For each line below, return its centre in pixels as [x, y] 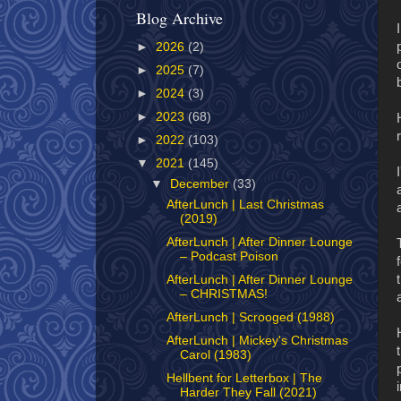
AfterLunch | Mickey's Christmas [257, 341]
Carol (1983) [215, 355]
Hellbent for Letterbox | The [244, 379]
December [202, 184]
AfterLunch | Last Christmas [245, 204]
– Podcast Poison [229, 256]
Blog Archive [179, 18]
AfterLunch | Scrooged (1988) [250, 318]
